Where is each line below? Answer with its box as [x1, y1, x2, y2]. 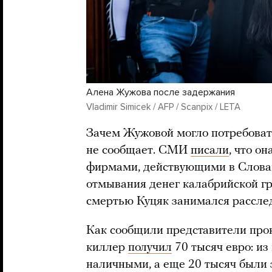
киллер [86, 241, 128, 254]
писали [191, 144, 229, 157]
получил [128, 241, 172, 254]
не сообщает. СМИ [86, 144, 191, 157]
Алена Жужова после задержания [86, 86, 235, 98]
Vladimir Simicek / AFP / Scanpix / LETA [86, 101, 240, 112]
